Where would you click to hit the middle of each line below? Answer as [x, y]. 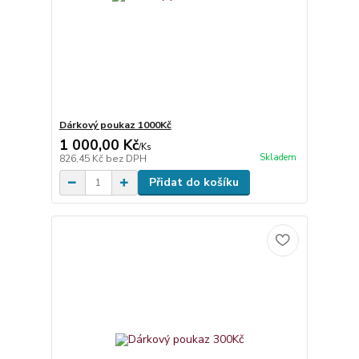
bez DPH [126, 159]
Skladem [278, 157]
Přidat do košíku [194, 183]
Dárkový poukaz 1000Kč [115, 125]
